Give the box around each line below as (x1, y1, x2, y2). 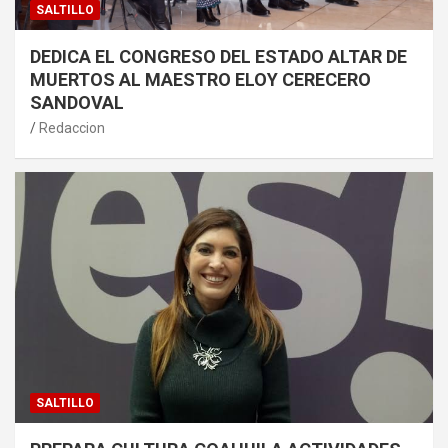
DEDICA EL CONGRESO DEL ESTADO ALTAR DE (30, 46, 407, 68)
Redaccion (39, 120, 105, 137)
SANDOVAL (30, 92, 124, 114)
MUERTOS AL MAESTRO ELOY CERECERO (30, 69, 371, 91)
